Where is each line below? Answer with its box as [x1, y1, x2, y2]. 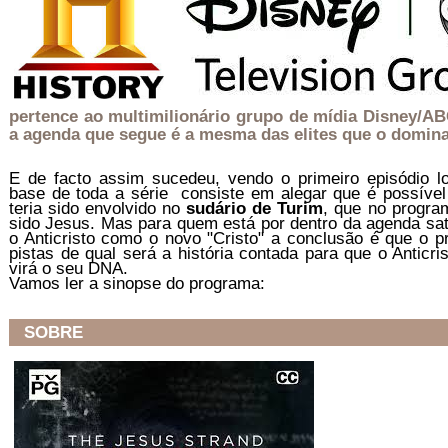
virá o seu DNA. [9, 258, 128, 279]
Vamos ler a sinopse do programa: [9, 273, 265, 294]
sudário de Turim [186, 198, 324, 219]
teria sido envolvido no [9, 198, 187, 219]
